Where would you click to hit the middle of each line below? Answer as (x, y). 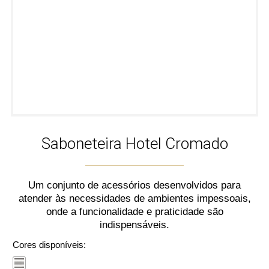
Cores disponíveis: (49, 245)
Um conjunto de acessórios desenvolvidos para (134, 186)
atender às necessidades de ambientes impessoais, (134, 199)
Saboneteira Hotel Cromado (134, 144)
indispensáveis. (134, 225)
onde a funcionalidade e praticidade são (134, 212)
